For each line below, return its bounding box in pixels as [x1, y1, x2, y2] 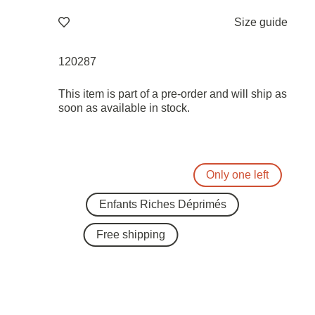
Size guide [234, 15, 288, 28]
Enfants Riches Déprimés [98, 198, 226, 210]
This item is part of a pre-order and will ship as [58, 87, 287, 100]
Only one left [206, 168, 269, 181]
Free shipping [96, 228, 165, 240]
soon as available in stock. [58, 101, 190, 114]
